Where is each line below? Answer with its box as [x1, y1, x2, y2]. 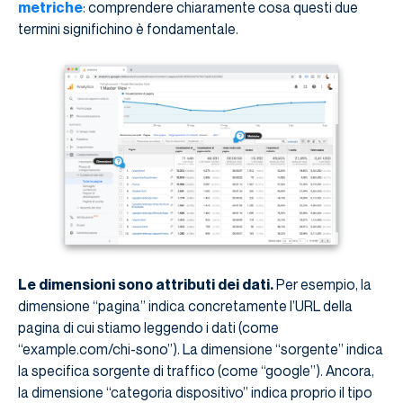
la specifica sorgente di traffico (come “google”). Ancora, [18, 362, 374, 381]
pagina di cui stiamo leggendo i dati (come [18, 318, 279, 337]
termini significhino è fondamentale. [18, 20, 238, 39]
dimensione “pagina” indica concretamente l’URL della [18, 297, 353, 316]
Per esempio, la [273, 275, 372, 294]
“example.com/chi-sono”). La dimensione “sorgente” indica [18, 340, 383, 359]
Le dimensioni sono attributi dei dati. [18, 275, 273, 294]
